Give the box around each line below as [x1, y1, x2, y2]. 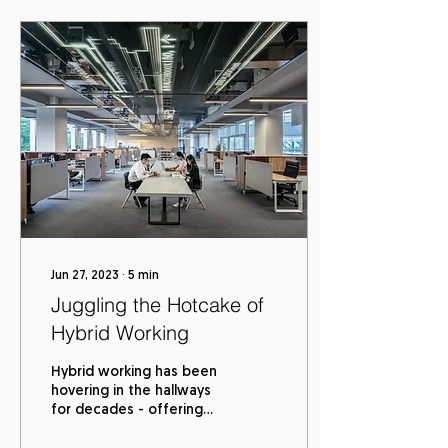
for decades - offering [51, 403, 203, 418]
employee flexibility [51, 422, 181, 437]
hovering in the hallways [51, 384, 211, 399]
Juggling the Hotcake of [51, 292, 264, 317]
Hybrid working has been [51, 365, 217, 380]
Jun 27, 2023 [51, 270, 119, 282]
